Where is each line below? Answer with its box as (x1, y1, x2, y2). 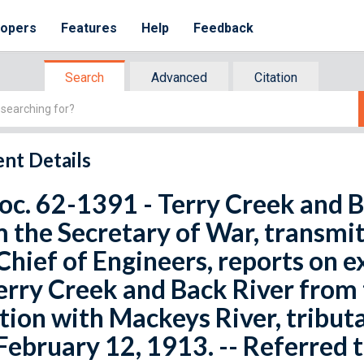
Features (61, 20, 118, 36)
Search (65, 70, 104, 85)
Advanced (151, 70, 207, 85)
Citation (254, 70, 297, 85)
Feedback (193, 20, 254, 36)
